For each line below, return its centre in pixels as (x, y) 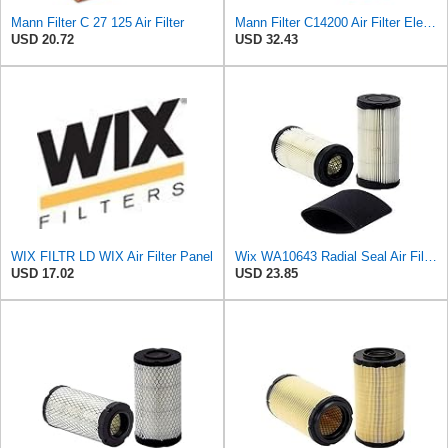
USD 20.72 (42, 40)
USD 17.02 (42, 274)
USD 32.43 (266, 40)
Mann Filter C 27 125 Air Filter (97, 23)
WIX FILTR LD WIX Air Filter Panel (112, 257)
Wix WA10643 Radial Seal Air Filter (430, 257)
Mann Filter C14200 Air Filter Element (429, 23)
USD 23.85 (266, 274)
